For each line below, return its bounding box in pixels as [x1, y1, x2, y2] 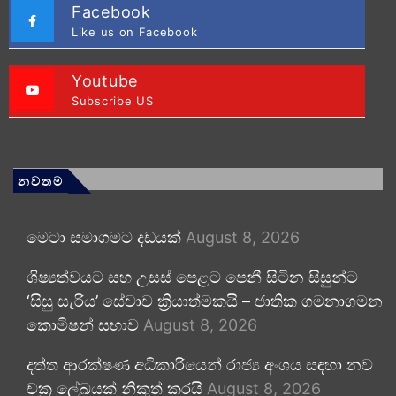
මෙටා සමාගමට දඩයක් [27, 227, 181, 247]
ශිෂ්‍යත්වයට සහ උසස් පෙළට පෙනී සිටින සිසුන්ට [27, 267, 358, 286]
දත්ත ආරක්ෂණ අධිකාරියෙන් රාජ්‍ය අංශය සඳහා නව [27, 354, 373, 374]
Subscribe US [72, 93, 154, 108]
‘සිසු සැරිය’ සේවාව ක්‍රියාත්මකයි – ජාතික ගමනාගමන [27, 291, 383, 310]
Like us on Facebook [72, 24, 198, 39]
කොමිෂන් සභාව [27, 315, 139, 334]
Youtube [72, 71, 138, 90]
